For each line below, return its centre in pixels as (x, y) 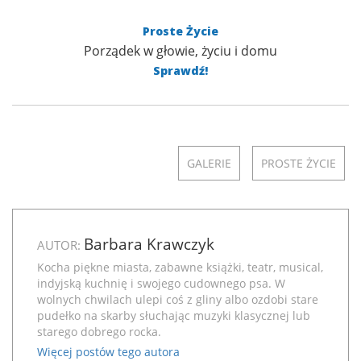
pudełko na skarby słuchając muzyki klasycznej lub (174, 316)
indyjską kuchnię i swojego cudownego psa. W (161, 284)
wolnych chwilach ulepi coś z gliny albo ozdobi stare (178, 300)
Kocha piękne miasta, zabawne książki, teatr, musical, (180, 268)
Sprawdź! (180, 71)
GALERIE (209, 164)
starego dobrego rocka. (99, 332)
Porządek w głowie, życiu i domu (180, 51)
